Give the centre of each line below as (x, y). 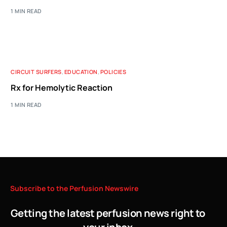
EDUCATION (81, 72)
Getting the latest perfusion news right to (108, 213)
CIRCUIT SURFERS (36, 72)
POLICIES (113, 72)
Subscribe (28, 188)
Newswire (122, 188)
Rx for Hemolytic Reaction (62, 88)
